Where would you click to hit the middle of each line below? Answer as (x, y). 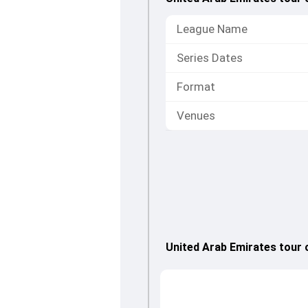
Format (196, 87)
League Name (212, 29)
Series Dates (209, 58)
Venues (196, 115)
